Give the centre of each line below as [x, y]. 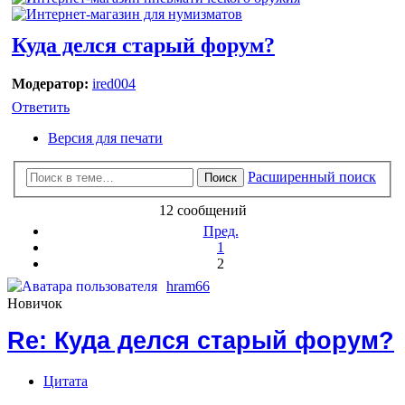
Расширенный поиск [312, 176]
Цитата [66, 381]
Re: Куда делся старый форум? [201, 340]
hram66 [188, 286]
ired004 [114, 83]
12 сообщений [202, 210]
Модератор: [50, 83]
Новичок [35, 303]
